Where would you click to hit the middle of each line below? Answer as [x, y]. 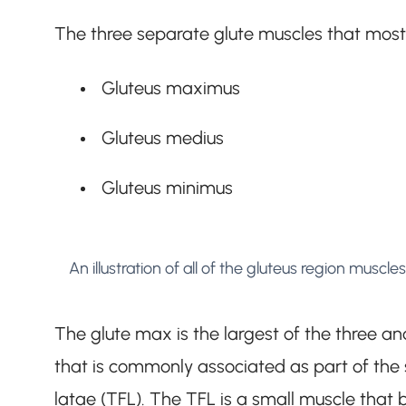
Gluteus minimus [167, 188]
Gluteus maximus [170, 88]
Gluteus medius [164, 138]
